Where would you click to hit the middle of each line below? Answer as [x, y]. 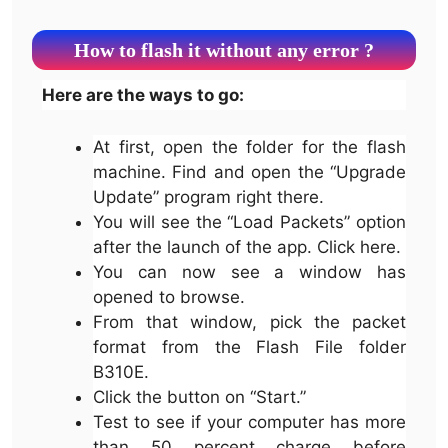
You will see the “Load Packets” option [249, 222]
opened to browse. [169, 297]
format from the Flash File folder [249, 347]
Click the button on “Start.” [199, 397]
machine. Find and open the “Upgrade [249, 172]
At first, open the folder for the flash [249, 147]
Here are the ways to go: [149, 94]
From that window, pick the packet [249, 322]
